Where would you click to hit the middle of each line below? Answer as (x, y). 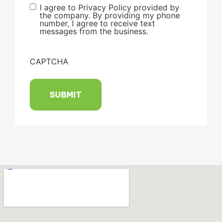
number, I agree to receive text (97, 23)
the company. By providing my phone (110, 15)
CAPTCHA (49, 62)
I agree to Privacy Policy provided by (110, 7)
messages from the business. (94, 31)
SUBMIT (66, 94)
